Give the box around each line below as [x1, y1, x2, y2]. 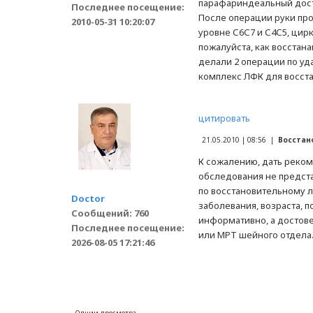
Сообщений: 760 [71, 207, 149, 219]
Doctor [71, 192, 105, 205]
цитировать [198, 112, 250, 124]
